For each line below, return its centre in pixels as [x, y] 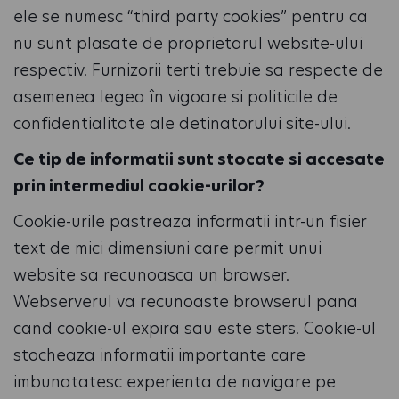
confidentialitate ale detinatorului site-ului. [182, 123]
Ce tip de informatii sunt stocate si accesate [199, 159]
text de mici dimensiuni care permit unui [167, 248]
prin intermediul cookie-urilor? [139, 186]
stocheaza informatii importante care [159, 355]
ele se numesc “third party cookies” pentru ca [191, 16]
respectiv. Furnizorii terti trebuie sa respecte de [198, 70]
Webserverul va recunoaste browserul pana [186, 301]
